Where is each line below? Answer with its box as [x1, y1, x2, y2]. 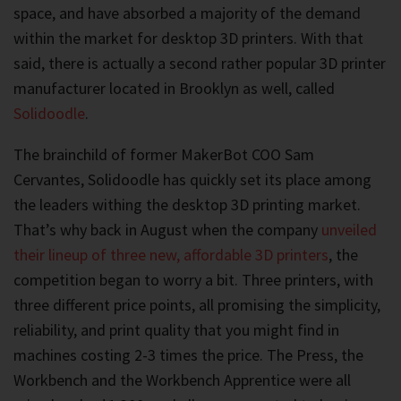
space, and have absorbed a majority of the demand [13, 2, 361, 23]
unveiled [321, 218, 377, 240]
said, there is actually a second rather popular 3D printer [13, 52, 386, 73]
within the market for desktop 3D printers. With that [13, 27, 363, 48]
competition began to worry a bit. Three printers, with [13, 269, 373, 290]
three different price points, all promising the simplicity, [13, 294, 380, 315]
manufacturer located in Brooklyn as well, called [13, 77, 335, 98]
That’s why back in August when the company [13, 218, 321, 240]
